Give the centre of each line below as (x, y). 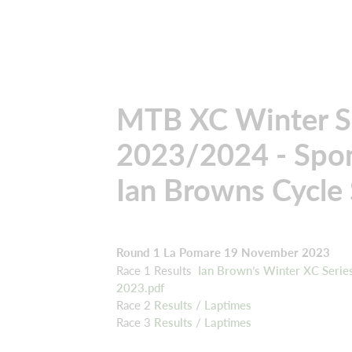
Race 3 (135, 323)
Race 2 (135, 304)
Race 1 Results (157, 270)
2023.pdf (140, 287)
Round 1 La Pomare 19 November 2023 (223, 253)
